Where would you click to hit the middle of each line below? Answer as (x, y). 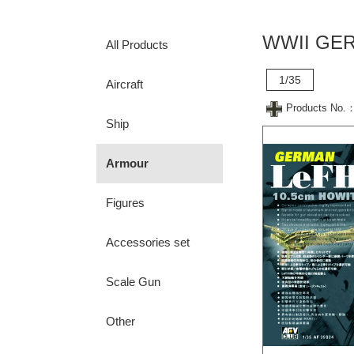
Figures (125, 203)
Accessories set (148, 242)
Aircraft (124, 84)
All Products (137, 45)
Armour (127, 163)
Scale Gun (133, 282)
